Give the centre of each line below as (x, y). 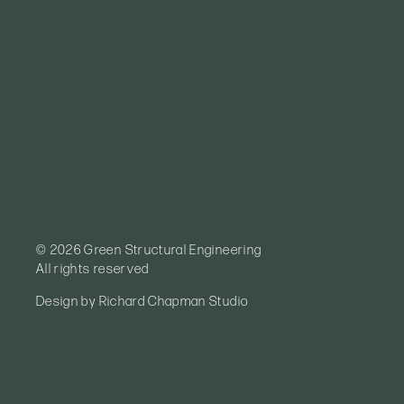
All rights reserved (93, 270)
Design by (68, 302)
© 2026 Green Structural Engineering (149, 251)
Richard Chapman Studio (174, 302)
